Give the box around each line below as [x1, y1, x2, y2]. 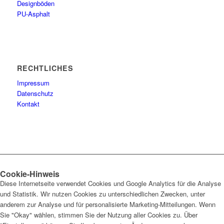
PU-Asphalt [16, 9, 50, 19]
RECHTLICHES [16, 63, 73, 73]
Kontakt [16, 99, 39, 109]
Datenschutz [16, 88, 53, 98]
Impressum [16, 78, 49, 88]
